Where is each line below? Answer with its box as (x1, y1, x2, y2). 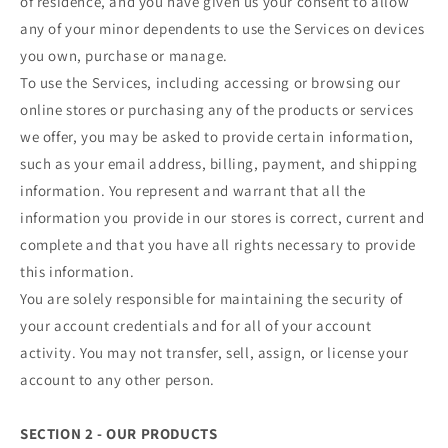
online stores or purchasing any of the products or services (20, 99, 414, 119)
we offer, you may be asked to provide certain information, (20, 126, 414, 146)
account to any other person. (20, 369, 215, 389)
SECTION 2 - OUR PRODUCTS (20, 423, 218, 443)
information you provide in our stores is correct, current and (20, 207, 425, 227)
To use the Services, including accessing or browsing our (20, 72, 401, 92)
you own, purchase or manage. (20, 45, 228, 65)
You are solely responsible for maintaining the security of (20, 288, 403, 308)
